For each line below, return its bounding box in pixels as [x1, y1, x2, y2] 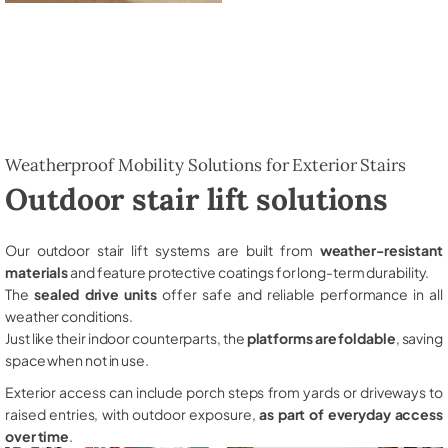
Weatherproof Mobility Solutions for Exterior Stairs [5, 153, 406, 176]
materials [5, 262, 69, 281]
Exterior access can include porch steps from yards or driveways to [5, 382, 443, 401]
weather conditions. [5, 306, 134, 325]
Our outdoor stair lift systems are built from [5, 240, 320, 259]
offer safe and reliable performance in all [156, 284, 443, 303]
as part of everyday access [259, 404, 443, 423]
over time [5, 426, 70, 445]
